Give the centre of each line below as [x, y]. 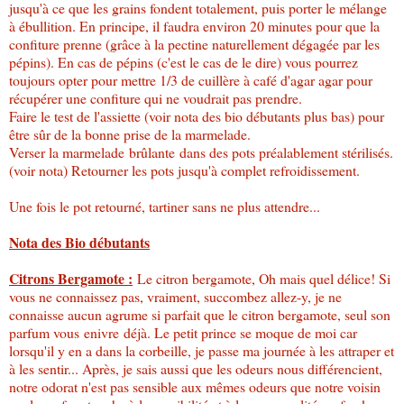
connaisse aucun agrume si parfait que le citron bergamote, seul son [200, 314]
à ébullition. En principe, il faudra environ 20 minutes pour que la [194, 25]
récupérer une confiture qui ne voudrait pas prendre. [156, 97]
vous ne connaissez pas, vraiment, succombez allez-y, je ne [175, 296]
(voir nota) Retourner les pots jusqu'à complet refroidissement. [184, 170]
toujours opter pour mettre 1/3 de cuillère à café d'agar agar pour [191, 79]
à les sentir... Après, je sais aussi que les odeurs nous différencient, [196, 368]
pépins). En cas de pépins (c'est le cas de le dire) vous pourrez [184, 61]
